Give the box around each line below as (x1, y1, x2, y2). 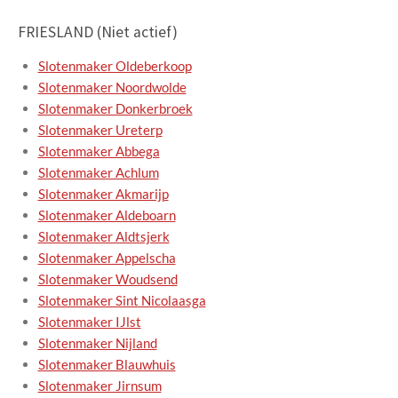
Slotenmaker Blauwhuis (37, 356, 176, 373)
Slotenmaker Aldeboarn (37, 207, 176, 224)
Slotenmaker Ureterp (37, 122, 163, 139)
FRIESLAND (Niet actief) (18, 22, 178, 43)
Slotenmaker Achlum (37, 164, 159, 181)
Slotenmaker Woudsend (37, 271, 178, 288)
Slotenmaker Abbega (37, 143, 160, 160)
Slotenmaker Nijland (37, 335, 157, 352)
